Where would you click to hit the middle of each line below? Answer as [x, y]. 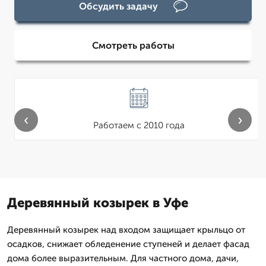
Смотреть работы [133, 45]
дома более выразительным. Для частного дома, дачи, [123, 258]
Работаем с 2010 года [139, 125]
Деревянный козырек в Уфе [98, 203]
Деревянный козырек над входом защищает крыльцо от [126, 230]
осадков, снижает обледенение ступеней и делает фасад [128, 244]
